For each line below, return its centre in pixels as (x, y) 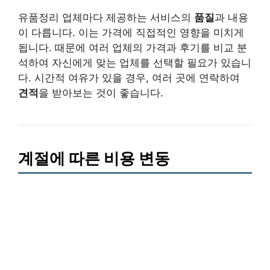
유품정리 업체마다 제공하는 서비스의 (106, 17)
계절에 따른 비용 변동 (94, 158)
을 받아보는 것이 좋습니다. (101, 93)
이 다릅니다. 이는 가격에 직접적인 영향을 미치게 (131, 32)
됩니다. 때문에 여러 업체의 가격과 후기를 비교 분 (133, 47)
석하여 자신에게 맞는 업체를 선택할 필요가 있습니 (135, 62)
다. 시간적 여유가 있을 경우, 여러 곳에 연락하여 (129, 77)
